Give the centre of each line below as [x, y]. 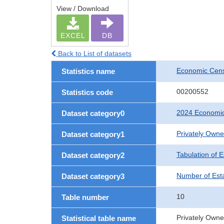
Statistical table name [99, 218]
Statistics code [87, 92]
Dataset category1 [93, 134]
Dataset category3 [93, 176]
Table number [85, 197]
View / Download [83, 8]
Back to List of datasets [94, 53]
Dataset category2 [93, 155]
